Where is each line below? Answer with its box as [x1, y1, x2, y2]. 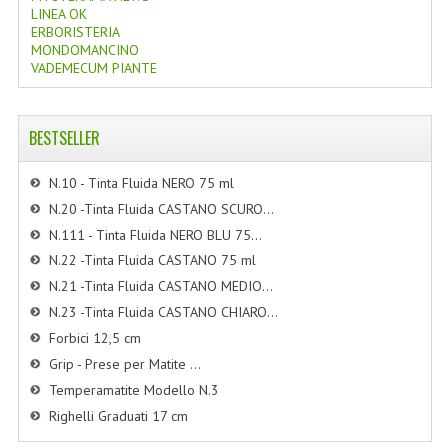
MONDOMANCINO [30, 40, 139, 59]
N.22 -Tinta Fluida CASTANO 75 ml [48, 251, 256, 270]
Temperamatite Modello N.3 [48, 380, 219, 399]
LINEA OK [30, 4, 87, 23]
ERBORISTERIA [30, 22, 120, 41]
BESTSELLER [28, 125, 100, 150]
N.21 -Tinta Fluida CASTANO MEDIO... [48, 277, 273, 296]
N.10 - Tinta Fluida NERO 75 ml [48, 173, 234, 192]
